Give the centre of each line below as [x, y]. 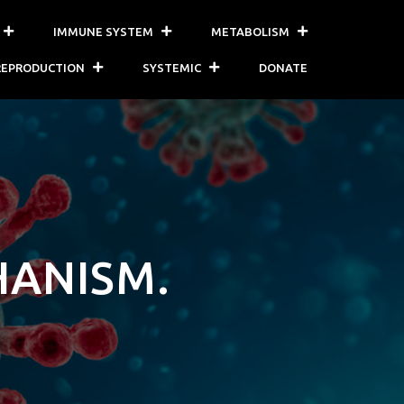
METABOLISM [251, 32]
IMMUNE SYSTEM [104, 32]
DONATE [284, 68]
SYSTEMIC [172, 68]
